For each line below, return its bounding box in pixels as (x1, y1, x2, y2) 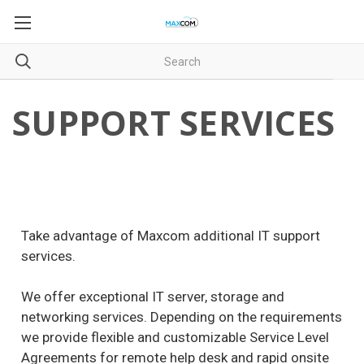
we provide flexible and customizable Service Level (20, 329, 329, 345)
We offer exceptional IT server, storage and (20, 288, 284, 305)
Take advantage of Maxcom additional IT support (20, 227, 320, 244)
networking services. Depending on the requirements (20, 309, 342, 325)
